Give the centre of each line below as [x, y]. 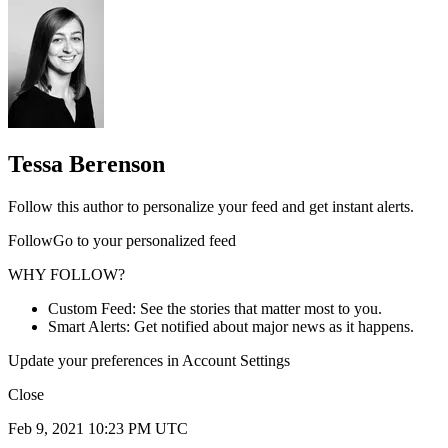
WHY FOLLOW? [66, 275]
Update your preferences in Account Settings [149, 361]
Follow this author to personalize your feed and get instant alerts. [211, 207]
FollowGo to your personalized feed [122, 241]
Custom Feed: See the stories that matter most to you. [215, 309]
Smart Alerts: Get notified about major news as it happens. [231, 327]
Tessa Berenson [86, 164]
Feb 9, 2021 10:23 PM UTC [98, 429]
